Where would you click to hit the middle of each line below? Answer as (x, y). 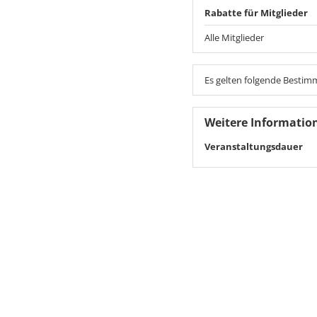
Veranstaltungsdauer (254, 146)
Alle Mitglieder (234, 37)
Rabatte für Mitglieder (256, 12)
